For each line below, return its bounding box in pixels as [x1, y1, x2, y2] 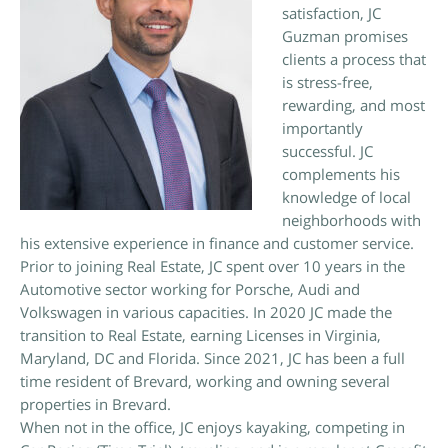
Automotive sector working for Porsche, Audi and [20, 279, 360, 299]
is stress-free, [282, 72, 373, 92]
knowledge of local [282, 187, 411, 207]
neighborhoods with [282, 210, 421, 230]
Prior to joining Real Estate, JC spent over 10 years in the [20, 256, 405, 276]
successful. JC [282, 141, 373, 161]
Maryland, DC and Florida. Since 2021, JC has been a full [20, 348, 405, 368]
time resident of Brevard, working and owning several [20, 371, 390, 391]
